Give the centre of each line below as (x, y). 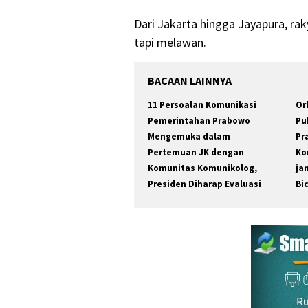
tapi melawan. (170, 42)
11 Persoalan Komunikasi (202, 104)
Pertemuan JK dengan (196, 152)
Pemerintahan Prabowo (199, 120)
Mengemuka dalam (189, 136)
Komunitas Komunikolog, (202, 168)
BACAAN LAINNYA (190, 80)
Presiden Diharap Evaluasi (205, 184)
